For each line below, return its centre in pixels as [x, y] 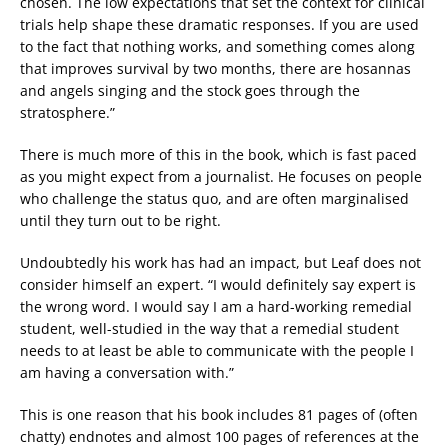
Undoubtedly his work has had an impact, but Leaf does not [220, 263]
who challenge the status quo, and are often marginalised [214, 199]
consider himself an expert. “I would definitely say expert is [218, 285]
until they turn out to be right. [120, 221]
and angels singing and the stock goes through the [190, 91]
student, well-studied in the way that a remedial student [209, 329]
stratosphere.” [67, 113]
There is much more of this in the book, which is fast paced [218, 155]
